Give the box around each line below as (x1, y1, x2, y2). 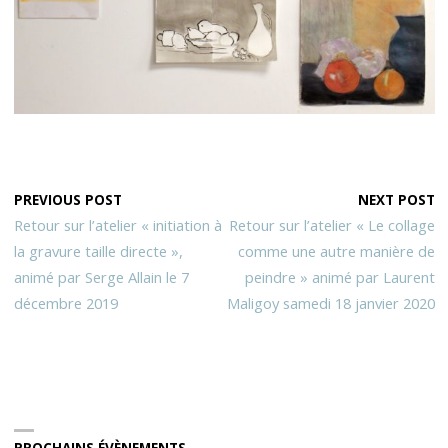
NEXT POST (357, 191, 435, 210)
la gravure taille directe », (13, 241, 183, 262)
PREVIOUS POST (13, 191, 122, 210)
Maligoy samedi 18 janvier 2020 (226, 293, 435, 314)
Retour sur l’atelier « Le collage (228, 215, 435, 236)
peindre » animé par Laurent (244, 267, 435, 288)
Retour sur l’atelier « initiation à (13, 215, 222, 236)
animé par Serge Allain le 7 (13, 267, 189, 288)
